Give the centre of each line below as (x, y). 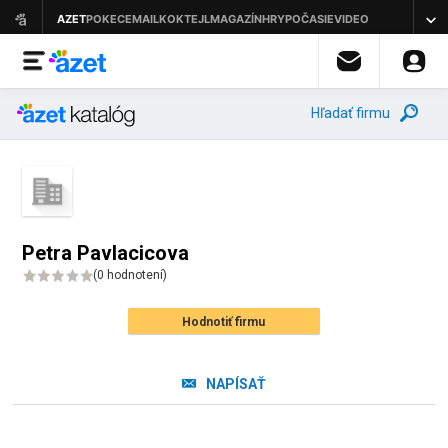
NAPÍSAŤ (235, 384)
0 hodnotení (130, 275)
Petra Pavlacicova (106, 253)
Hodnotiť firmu (224, 322)
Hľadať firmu (350, 113)
